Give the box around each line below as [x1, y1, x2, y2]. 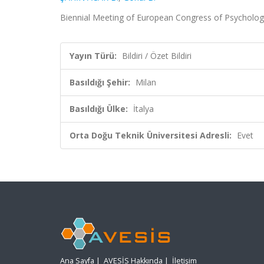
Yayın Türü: [70, 50, 117, 61]
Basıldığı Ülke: [70, 103, 128, 114]
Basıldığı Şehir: [70, 77, 130, 88]
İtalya [133, 103, 154, 114]
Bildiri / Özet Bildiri [122, 50, 192, 61]
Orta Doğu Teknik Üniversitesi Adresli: [70, 130, 232, 141]
